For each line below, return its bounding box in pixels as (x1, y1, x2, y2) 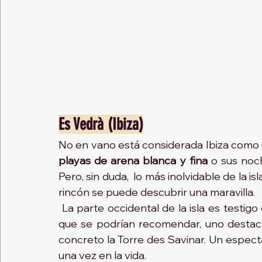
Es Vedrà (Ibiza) (58, 115, 143, 135)
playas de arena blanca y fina (58, 154, 208, 168)
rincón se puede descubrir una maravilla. (58, 185, 255, 199)
